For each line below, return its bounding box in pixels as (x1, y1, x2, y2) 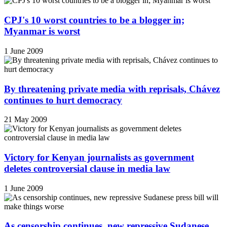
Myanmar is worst (4, 26, 80, 37)
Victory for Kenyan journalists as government (4, 152, 194, 163)
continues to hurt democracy (4, 94, 122, 105)
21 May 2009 (4, 115, 47, 124)
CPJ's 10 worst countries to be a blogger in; (4, 15, 184, 26)
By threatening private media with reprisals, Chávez (4, 83, 220, 94)
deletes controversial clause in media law (4, 163, 170, 174)
